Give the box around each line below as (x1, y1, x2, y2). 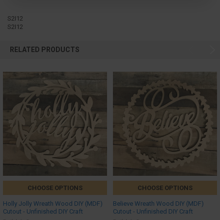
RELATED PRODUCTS (9, 46, 80, 54)
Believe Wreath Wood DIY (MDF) (113, 199, 204, 207)
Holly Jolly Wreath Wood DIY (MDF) (3, 199, 103, 207)
